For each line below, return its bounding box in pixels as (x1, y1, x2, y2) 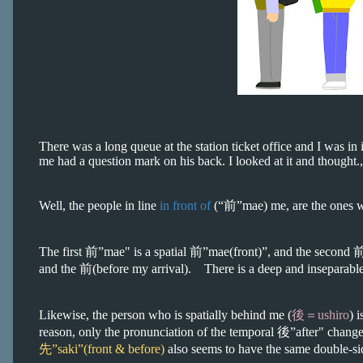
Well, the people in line (39, 199, 160, 212)
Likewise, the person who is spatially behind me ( (39, 308, 292, 322)
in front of (160, 199, 211, 212)
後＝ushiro (292, 308, 349, 322)
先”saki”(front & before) (39, 342, 164, 356)
